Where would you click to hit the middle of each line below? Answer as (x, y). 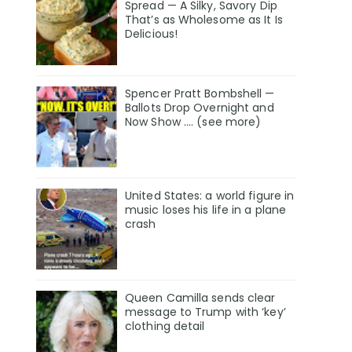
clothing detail (165, 326)
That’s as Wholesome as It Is (204, 20)
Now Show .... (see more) (193, 122)
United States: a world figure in (210, 195)
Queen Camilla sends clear (200, 297)
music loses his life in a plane (206, 209)
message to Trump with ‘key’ (205, 312)
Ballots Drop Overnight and (200, 108)
